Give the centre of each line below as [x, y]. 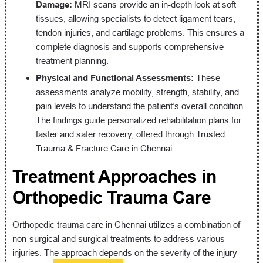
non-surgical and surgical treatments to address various [118, 238]
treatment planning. [72, 60]
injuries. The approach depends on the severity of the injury [124, 252]
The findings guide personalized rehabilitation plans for [138, 120]
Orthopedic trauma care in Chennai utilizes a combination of [126, 224]
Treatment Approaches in [114, 176]
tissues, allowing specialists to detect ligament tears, [135, 18]
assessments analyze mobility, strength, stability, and [137, 92]
